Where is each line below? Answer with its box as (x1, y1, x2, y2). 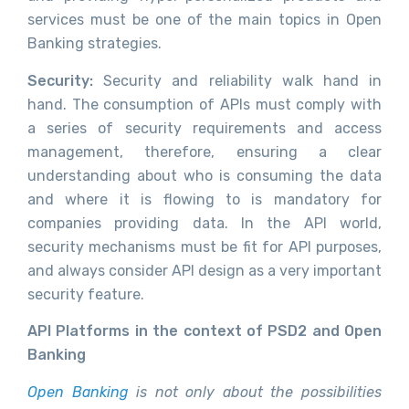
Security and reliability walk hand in (103, 71, 383, 89)
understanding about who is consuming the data (27, 166, 382, 184)
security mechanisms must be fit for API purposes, (27, 237, 382, 256)
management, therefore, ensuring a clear (27, 142, 382, 161)
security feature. (27, 285, 144, 303)
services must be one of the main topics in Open (27, 11, 382, 29)
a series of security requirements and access (27, 119, 382, 137)
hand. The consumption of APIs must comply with (27, 95, 382, 113)
